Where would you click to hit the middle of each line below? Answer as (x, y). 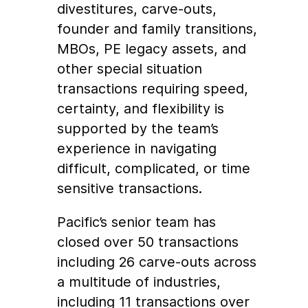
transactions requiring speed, (153, 89)
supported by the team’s (138, 129)
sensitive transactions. (130, 189)
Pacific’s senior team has (137, 222)
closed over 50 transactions (148, 242)
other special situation (130, 69)
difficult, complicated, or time (154, 169)
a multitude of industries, (139, 282)
